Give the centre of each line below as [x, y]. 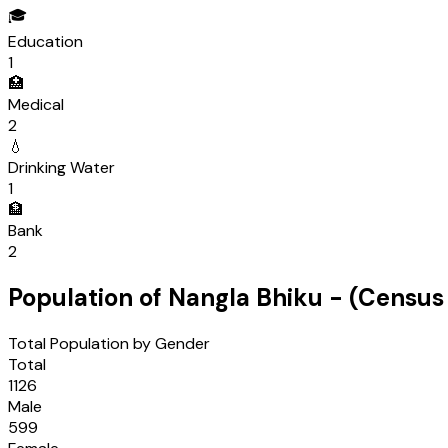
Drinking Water [61, 168]
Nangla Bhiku [245, 298]
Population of [88, 298]
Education [45, 42]
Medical [36, 105]
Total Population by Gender [109, 343]
